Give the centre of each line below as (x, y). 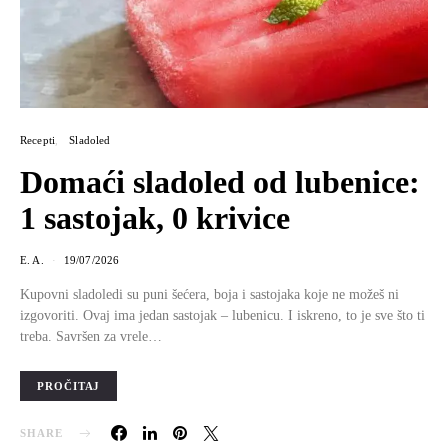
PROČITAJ (69, 386)
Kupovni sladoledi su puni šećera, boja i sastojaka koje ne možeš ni (209, 294)
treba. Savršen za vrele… (91, 336)
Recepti (37, 140)
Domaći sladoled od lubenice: (220, 182)
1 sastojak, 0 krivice (155, 218)
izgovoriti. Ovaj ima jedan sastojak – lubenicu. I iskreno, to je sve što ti (222, 315)
